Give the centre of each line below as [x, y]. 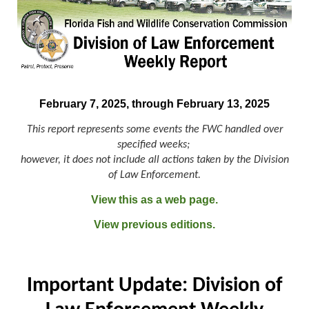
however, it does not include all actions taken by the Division [154, 160]
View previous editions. [154, 224]
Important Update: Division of [154, 286]
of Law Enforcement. [154, 175]
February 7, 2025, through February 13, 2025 [154, 103]
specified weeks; [154, 144]
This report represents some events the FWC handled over [154, 129]
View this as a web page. [154, 199]
